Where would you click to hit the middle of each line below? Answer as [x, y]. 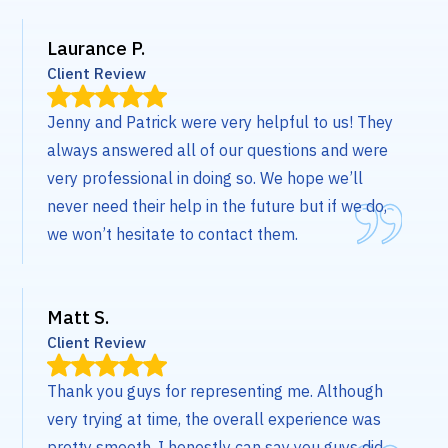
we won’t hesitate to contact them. [173, 234]
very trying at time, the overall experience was [214, 419]
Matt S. [78, 317]
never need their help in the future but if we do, [217, 206]
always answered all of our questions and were [218, 150]
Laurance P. [96, 48]
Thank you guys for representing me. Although [215, 391]
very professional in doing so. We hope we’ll [205, 178]
